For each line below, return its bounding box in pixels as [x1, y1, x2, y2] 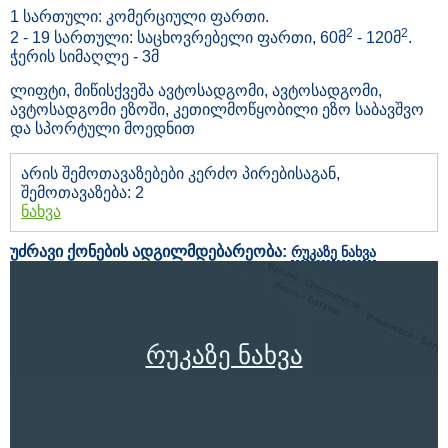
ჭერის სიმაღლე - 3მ [10, 47, 159, 65]
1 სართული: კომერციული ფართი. [10, 7, 269, 25]
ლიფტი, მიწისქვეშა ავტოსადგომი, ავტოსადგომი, [10, 81, 382, 99]
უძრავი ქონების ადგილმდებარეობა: [10, 242, 291, 260]
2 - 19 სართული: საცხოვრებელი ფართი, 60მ [10, 28, 346, 46]
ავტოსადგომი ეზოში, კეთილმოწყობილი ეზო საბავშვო [10, 100, 424, 118]
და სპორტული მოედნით [10, 119, 195, 137]
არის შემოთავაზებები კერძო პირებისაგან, [21, 164, 340, 182]
